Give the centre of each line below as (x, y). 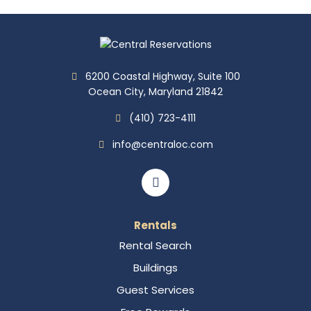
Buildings (155, 268)
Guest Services (155, 290)
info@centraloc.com (162, 145)
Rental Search (155, 246)
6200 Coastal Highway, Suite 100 (162, 77)
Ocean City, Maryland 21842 (155, 92)
